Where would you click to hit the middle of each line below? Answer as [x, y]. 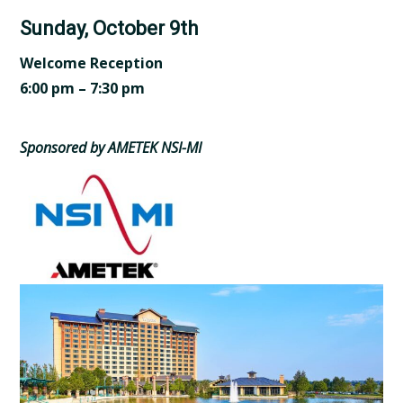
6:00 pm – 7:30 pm [83, 88]
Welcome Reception [92, 63]
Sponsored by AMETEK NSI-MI [111, 147]
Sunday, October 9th [109, 28]
